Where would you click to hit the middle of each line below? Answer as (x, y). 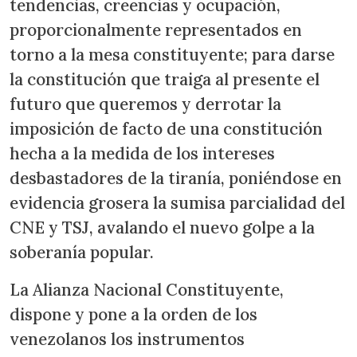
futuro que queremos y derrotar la (145, 104)
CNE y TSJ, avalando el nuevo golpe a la (162, 228)
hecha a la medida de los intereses (142, 154)
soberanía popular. (82, 253)
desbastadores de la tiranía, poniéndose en (176, 178)
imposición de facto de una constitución (166, 129)
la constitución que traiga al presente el (165, 80)
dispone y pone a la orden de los (133, 315)
